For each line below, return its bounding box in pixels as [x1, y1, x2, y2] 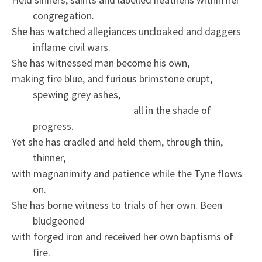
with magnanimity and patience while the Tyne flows [12, 166, 242, 180]
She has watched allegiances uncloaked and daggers [12, 24, 241, 38]
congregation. [33, 8, 94, 22]
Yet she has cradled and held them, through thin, [12, 135, 223, 149]
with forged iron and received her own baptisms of [12, 229, 233, 243]
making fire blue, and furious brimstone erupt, [12, 71, 212, 85]
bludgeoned [33, 213, 85, 227]
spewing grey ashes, [33, 87, 120, 101]
